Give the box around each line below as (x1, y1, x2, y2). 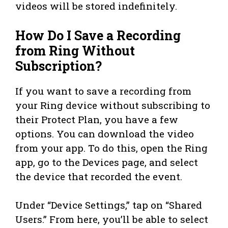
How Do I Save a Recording (15, 26, 181, 44)
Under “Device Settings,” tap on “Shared (15, 198, 202, 211)
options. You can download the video (15, 127, 194, 140)
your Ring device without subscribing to (15, 98, 210, 111)
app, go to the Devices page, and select (15, 155, 198, 168)
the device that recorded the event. (15, 169, 182, 183)
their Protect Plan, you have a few (15, 112, 178, 126)
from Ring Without (15, 42, 135, 59)
